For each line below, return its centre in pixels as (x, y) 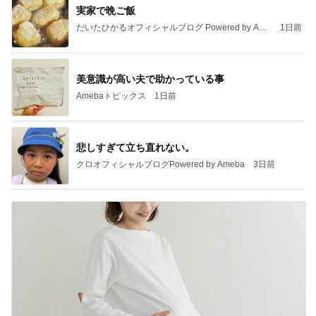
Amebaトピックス (111, 96)
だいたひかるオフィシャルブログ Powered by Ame (174, 27)
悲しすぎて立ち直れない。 (135, 147)
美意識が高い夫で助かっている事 (150, 79)
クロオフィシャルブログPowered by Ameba (160, 164)
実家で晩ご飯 (106, 10)
